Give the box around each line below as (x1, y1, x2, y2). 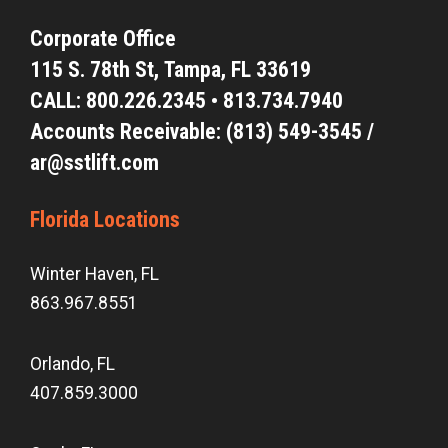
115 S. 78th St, (30, 56, 164, 82)
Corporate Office (30, 25, 176, 51)
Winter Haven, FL (30, 264, 159, 285)
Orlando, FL (30, 354, 115, 375)
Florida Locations (30, 206, 180, 232)
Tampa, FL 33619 (164, 56, 316, 82)
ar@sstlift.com (30, 149, 159, 175)
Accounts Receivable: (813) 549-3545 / (30, 118, 374, 144)
